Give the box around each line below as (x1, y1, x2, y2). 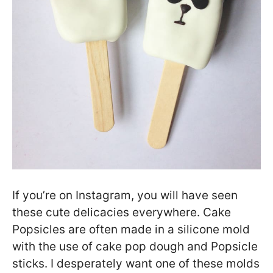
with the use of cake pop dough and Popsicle (12, 239, 258, 253)
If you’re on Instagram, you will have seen (12, 188, 238, 202)
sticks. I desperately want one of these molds (12, 256, 260, 271)
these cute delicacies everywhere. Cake (12, 205, 231, 219)
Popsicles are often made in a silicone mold (12, 222, 250, 236)
